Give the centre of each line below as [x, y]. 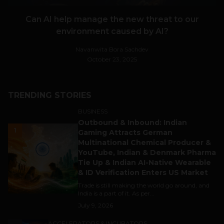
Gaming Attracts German [125, 132]
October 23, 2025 [112, 59]
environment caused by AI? [112, 31]
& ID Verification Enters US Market [143, 172]
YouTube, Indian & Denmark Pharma [147, 152]
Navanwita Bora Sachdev [112, 49]
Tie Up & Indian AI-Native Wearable [144, 162]
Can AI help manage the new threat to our [112, 19]
